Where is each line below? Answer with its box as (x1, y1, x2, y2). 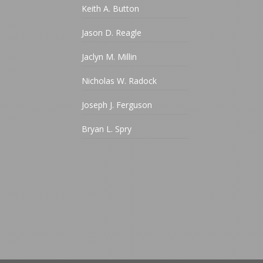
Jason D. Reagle (82, 27, 142, 39)
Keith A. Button (82, 3, 140, 15)
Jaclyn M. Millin (82, 51, 137, 63)
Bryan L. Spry (82, 123, 132, 135)
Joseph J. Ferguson (82, 99, 153, 111)
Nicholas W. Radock (82, 75, 157, 87)
